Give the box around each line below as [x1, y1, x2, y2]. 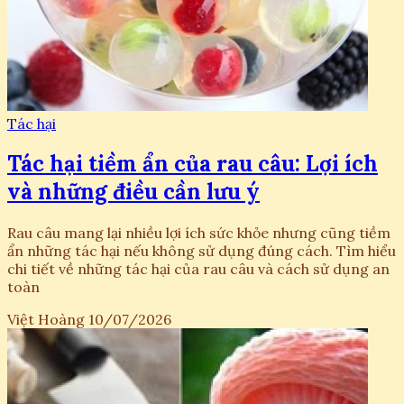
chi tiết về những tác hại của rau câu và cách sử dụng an [7, 260, 390, 279]
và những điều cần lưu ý [7, 178, 260, 207]
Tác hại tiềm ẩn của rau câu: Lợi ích [7, 150, 378, 179]
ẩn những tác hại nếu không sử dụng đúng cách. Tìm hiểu [7, 242, 396, 261]
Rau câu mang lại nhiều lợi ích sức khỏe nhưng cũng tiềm [7, 224, 390, 243]
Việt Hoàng [7, 310, 85, 329]
